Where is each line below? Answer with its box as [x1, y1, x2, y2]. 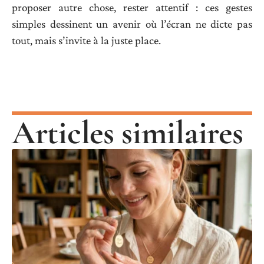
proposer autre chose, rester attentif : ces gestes [12, 1, 252, 14]
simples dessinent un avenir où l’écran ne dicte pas [12, 18, 252, 31]
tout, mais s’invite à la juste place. [12, 34, 161, 47]
